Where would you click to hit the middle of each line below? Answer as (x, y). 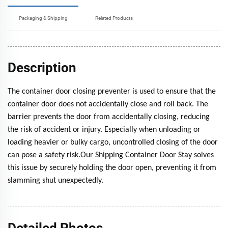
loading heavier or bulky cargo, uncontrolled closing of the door (113, 143)
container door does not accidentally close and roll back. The (108, 105)
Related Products (114, 18)
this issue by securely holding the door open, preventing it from (112, 168)
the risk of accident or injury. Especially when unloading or (104, 130)
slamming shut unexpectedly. (55, 181)
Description (42, 68)
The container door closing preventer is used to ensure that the (112, 92)
